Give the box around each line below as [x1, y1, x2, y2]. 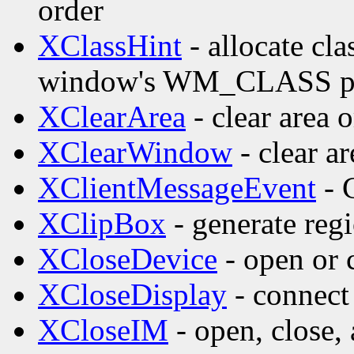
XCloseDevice [38, 242, 217, 277]
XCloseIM [38, 313, 168, 348]
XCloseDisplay [38, 277, 227, 312]
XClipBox [38, 206, 166, 241]
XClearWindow [38, 135, 232, 170]
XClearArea [38, 100, 186, 134]
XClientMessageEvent [38, 171, 316, 205]
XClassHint [38, 28, 182, 63]
